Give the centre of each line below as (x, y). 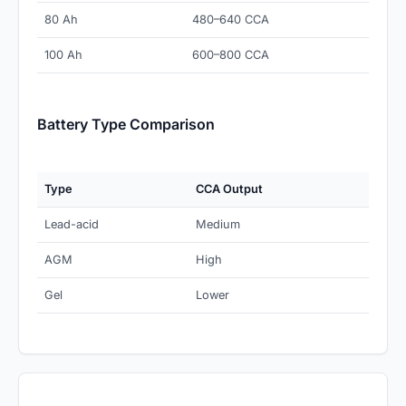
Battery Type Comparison (126, 125)
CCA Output (229, 189)
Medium (218, 225)
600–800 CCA (231, 55)
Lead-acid (72, 225)
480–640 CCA (231, 20)
